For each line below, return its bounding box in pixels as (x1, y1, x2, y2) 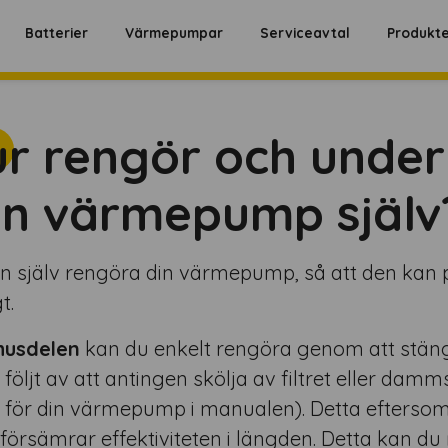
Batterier (25, 24, 89, 42)
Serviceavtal (260, 24, 351, 42)
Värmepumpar (125, 24, 224, 42)
